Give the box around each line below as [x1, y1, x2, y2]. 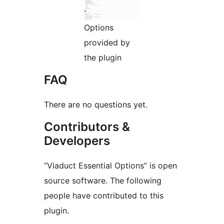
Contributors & [44, 119, 130, 134]
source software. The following [44, 175, 161, 185]
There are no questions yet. [44, 99, 147, 109]
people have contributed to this [44, 190, 163, 200]
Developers [44, 133, 110, 148]
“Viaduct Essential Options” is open [44, 160, 177, 170]
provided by [84, 37, 130, 47]
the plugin [84, 52, 121, 62]
